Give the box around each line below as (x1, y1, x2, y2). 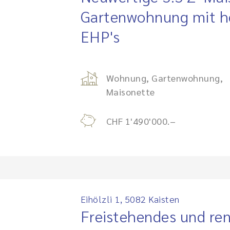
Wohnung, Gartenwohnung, (106, 72, 223, 84)
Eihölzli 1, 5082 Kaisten (80, 193, 180, 205)
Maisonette (106, 86, 155, 98)
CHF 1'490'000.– (106, 115, 176, 127)
